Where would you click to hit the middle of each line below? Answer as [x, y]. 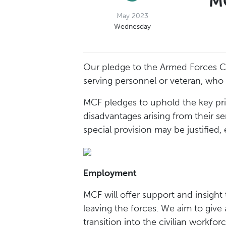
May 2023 [132, 16]
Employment [110, 173]
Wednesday [132, 26]
